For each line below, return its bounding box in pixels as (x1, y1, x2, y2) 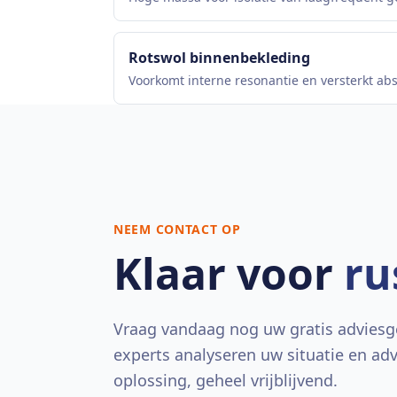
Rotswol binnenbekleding (128, 48, 310, 67)
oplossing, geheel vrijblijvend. (113, 370, 338, 391)
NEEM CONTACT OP (113, 221, 241, 237)
